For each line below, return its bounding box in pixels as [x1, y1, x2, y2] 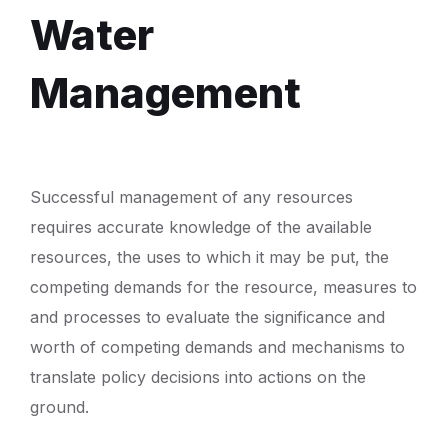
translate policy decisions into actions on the [30, 367, 366, 388]
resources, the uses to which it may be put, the [30, 247, 389, 268]
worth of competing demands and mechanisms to [30, 337, 405, 358]
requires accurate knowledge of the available [30, 217, 372, 238]
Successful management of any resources [30, 187, 353, 208]
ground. [30, 397, 89, 418]
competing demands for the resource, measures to [30, 277, 417, 298]
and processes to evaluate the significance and [30, 307, 385, 328]
